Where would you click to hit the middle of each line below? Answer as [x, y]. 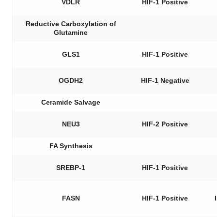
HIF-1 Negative [165, 80]
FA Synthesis [71, 146]
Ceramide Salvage [71, 102]
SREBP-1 [71, 168]
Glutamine [71, 32]
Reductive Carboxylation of [71, 24]
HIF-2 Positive [165, 124]
